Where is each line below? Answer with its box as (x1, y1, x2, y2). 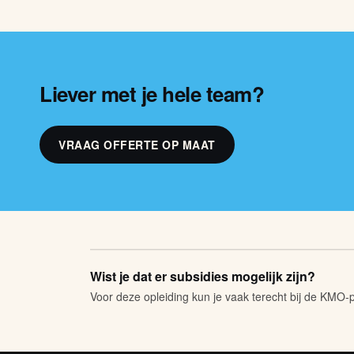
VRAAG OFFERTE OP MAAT (58, 136, 216, 153)
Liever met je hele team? (40, 78, 264, 108)
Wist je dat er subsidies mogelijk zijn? (90, 267, 315, 286)
